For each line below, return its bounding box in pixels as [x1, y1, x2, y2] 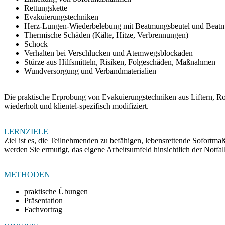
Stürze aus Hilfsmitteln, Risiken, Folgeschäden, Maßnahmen [24, 57, 215, 66]
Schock [24, 39, 48, 48]
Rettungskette [24, 3, 67, 12]
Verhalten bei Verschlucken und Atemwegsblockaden [24, 48, 193, 57]
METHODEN [4, 170, 50, 179]
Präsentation [24, 196, 63, 205]
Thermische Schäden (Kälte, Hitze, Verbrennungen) [24, 30, 188, 39]
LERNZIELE [4, 127, 48, 136]
